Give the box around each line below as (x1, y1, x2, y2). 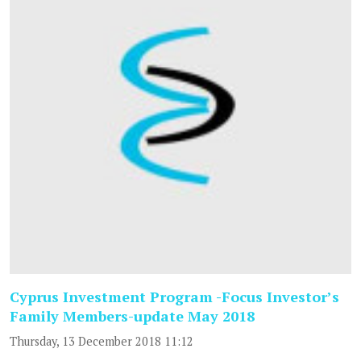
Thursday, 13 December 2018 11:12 (10, 333, 193, 349)
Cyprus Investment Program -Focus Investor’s (10, 286, 339, 306)
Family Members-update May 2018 (10, 305, 255, 326)
